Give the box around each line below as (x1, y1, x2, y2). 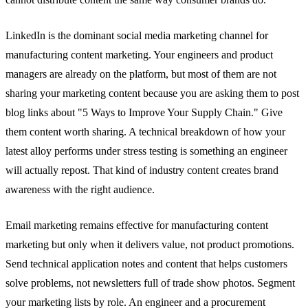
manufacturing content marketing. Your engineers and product (5, 48, 273, 60)
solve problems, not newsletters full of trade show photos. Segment (5, 276, 295, 289)
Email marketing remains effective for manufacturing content (5, 219, 268, 231)
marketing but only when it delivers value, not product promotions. (5, 238, 294, 250)
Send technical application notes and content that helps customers (5, 257, 287, 269)
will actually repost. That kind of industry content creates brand (5, 164, 278, 176)
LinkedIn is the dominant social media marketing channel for (5, 29, 268, 41)
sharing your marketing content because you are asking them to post (5, 87, 299, 99)
